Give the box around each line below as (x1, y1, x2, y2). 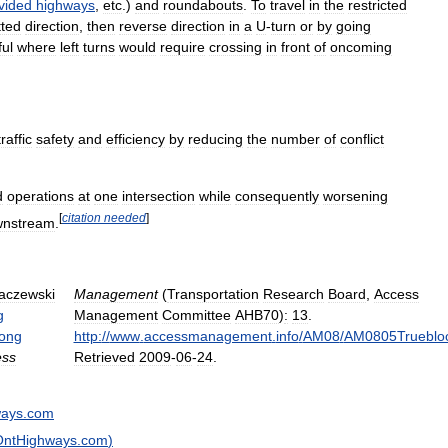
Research (262, 285, 324, 302)
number (271, 131, 320, 148)
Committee (161, 306, 231, 323)
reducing (188, 131, 243, 148)
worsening (323, 188, 388, 205)
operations (7, 188, 74, 205)
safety (36, 131, 74, 148)
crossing (209, 39, 262, 56)
